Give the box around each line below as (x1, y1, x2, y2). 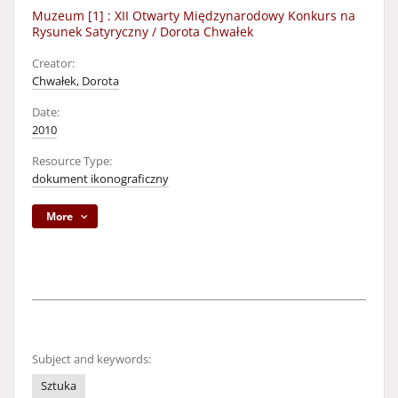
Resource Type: (32, 154, 112, 169)
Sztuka (41, 378, 76, 394)
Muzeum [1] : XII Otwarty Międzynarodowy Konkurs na (32, 7, 355, 24)
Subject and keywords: (32, 352, 151, 367)
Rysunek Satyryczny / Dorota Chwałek (32, 23, 253, 40)
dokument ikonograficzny (32, 171, 169, 187)
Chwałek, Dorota (32, 74, 119, 89)
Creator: (32, 56, 75, 71)
